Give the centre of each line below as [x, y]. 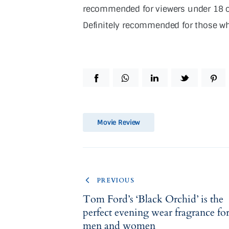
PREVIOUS [116, 180]
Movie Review [119, 122]
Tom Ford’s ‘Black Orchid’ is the [153, 199]
